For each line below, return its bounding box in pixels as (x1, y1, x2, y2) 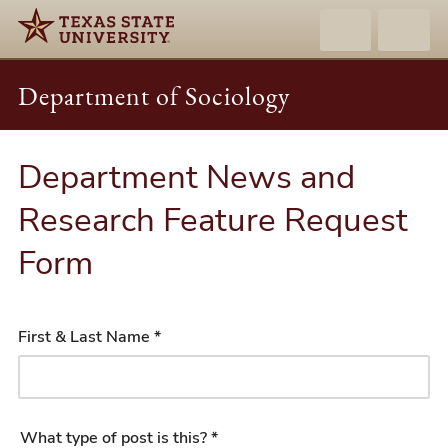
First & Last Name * (18, 325, 162, 348)
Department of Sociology (18, 79, 291, 114)
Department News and (18, 155, 356, 200)
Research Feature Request (18, 198, 409, 243)
